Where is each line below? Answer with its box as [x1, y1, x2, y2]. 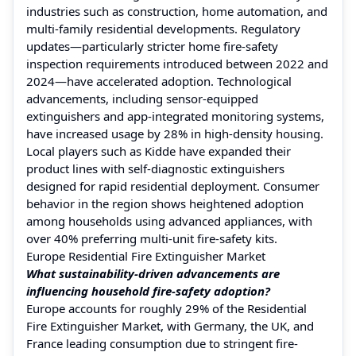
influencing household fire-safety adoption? [26, 282, 270, 299]
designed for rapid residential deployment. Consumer [26, 177, 319, 194]
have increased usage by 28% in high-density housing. [26, 125, 323, 141]
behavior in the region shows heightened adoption [26, 195, 304, 211]
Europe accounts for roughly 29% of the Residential [26, 300, 307, 316]
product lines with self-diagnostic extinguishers [26, 160, 284, 176]
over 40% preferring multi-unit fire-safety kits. [26, 230, 277, 246]
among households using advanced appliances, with [26, 212, 312, 229]
